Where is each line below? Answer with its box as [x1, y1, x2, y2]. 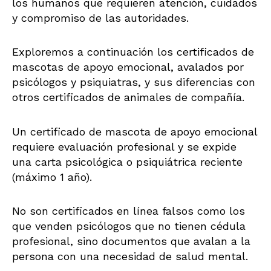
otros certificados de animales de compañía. [12, 91, 244, 104]
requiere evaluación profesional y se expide [12, 140, 237, 153]
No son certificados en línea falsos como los [12, 204, 245, 218]
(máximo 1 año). [12, 170, 92, 183]
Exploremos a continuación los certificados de [12, 45, 254, 59]
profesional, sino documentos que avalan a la [12, 235, 250, 248]
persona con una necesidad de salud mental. [12, 250, 252, 263]
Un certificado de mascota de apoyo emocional [12, 125, 257, 138]
